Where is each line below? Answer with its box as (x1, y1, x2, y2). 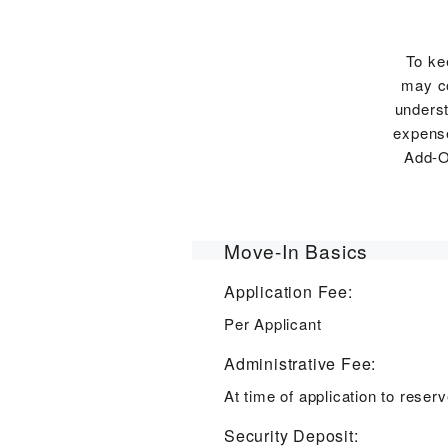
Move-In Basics (224, 236, 369, 264)
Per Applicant (224, 312, 322, 334)
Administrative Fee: (224, 351, 377, 375)
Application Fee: (224, 279, 353, 303)
